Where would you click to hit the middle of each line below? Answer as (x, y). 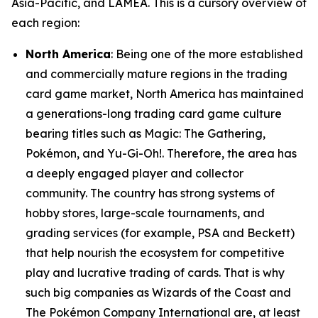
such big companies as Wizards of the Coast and (158, 293)
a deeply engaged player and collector (135, 174)
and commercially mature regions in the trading (157, 74)
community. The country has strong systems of (150, 193)
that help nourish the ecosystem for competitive (155, 253)
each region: (45, 23)
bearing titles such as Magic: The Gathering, (146, 134)
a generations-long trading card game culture (154, 114)
